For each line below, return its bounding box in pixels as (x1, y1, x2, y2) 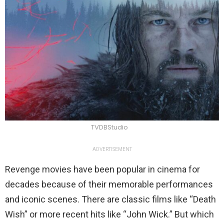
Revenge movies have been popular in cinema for (5, 164, 200, 175)
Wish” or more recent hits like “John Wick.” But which (5, 209, 214, 220)
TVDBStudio (91, 122, 128, 132)
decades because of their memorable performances (5, 179, 213, 190)
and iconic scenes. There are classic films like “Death (5, 194, 216, 205)
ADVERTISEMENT (92, 146, 132, 152)
